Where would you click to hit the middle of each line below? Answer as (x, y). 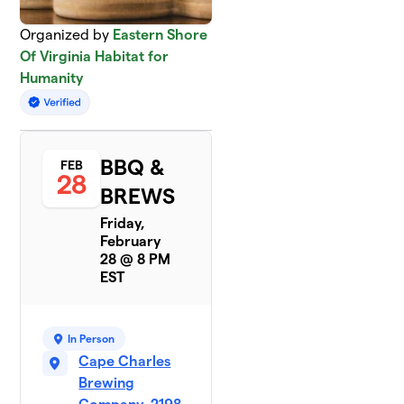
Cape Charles (125, 362)
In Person (92, 339)
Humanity (52, 78)
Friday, (123, 224)
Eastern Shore (161, 35)
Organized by (67, 35)
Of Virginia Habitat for (95, 56)
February (131, 242)
